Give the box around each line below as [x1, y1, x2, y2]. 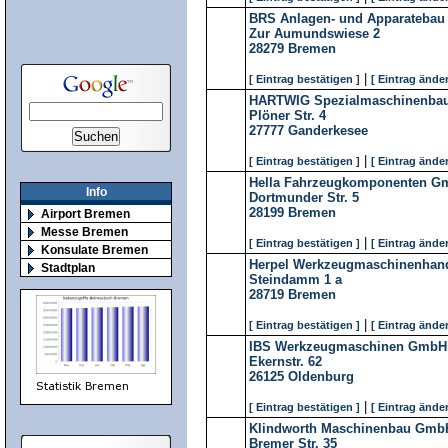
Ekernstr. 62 [249, 354, 322, 369]
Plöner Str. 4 [249, 108, 326, 123]
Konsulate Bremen [41, 243, 148, 257]
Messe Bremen [41, 225, 128, 239]
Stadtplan [41, 261, 95, 275]
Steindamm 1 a [249, 272, 342, 287]
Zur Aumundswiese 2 [249, 26, 380, 41]
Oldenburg [288, 369, 354, 384]
